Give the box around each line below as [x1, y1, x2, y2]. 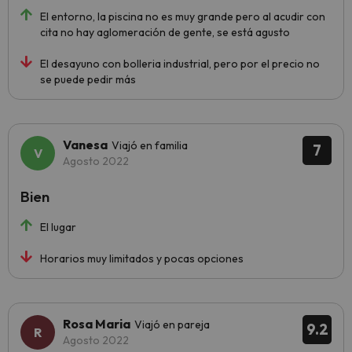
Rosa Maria [63, 316, 130, 332]
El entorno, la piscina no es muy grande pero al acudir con [40, 9, 325, 24]
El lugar [40, 220, 76, 234]
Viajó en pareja [134, 317, 210, 332]
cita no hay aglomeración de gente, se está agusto [40, 25, 290, 39]
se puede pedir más [40, 72, 136, 86]
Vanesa [63, 137, 108, 152]
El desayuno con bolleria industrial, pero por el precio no [40, 57, 320, 71]
